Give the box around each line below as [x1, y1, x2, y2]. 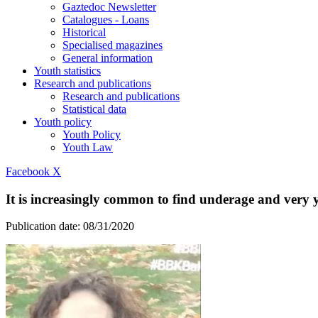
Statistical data [62, 103, 126, 115]
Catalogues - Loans [62, 13, 149, 26]
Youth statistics [34, 65, 101, 77]
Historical [62, 26, 106, 38]
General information [62, 52, 153, 64]
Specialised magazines [62, 39, 163, 51]
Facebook [6, 165, 50, 177]
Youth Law [62, 141, 113, 153]
